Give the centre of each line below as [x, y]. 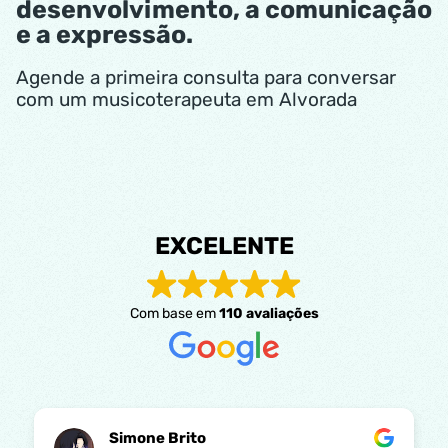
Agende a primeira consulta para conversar [206, 77]
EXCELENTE [224, 245]
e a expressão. [104, 34]
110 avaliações [268, 313]
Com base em [174, 313]
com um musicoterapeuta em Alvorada [186, 99]
